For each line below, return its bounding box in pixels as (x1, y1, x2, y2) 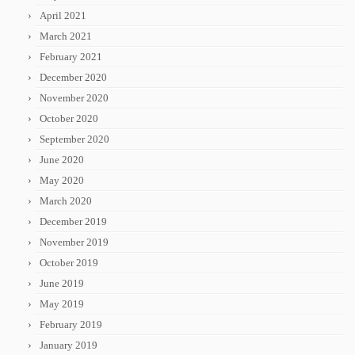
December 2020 (40, 71, 107, 84)
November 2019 (40, 236, 109, 249)
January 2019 (40, 339, 97, 352)
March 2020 (40, 195, 92, 208)
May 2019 (40, 298, 84, 311)
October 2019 (40, 257, 98, 269)
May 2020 (40, 174, 84, 187)
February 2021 (40, 51, 102, 63)
